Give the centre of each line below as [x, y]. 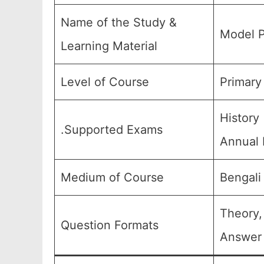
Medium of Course [112, 177]
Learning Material [109, 46]
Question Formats [110, 225]
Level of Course [105, 82]
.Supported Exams [112, 130]
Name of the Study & [119, 22]
